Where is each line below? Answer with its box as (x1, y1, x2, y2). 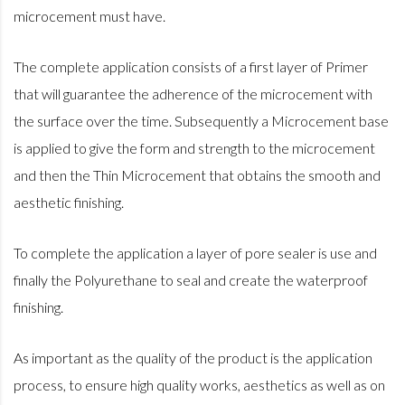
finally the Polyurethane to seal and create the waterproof (14, 271, 368, 289)
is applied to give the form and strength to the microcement (14, 139, 375, 157)
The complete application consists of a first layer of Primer (14, 58, 368, 76)
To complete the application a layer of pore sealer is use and (14, 244, 377, 262)
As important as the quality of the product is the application (14, 349, 372, 367)
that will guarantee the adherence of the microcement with (14, 85, 372, 103)
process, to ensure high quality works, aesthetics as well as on (14, 376, 385, 394)
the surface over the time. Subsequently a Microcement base (14, 112, 389, 130)
